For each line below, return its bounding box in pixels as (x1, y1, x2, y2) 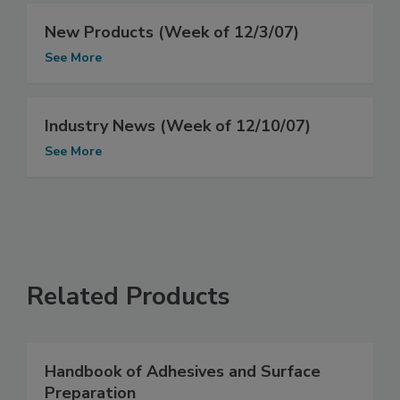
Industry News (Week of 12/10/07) (45, 115, 311, 137)
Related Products (27, 279, 230, 314)
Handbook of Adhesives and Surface (45, 361, 321, 383)
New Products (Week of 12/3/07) (45, 21, 299, 44)
